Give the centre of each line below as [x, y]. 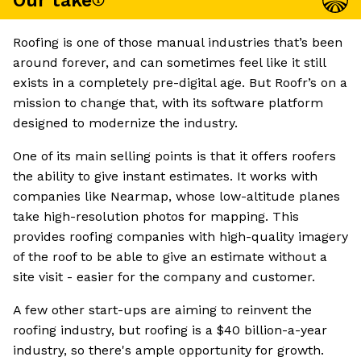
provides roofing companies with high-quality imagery [180, 237]
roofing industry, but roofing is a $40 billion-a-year [170, 330]
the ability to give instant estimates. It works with [165, 176]
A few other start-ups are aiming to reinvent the [162, 310]
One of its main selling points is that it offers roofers [174, 156]
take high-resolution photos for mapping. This [156, 217]
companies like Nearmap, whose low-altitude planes [176, 197]
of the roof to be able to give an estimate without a [170, 257]
